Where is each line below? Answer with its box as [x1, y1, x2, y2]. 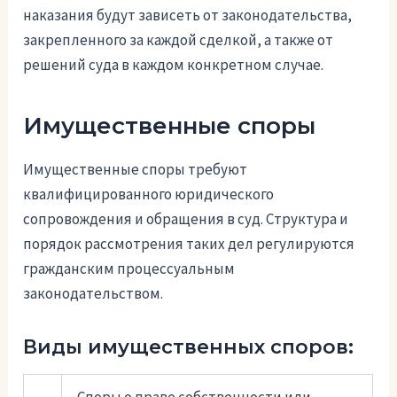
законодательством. [23, 283, 164, 303]
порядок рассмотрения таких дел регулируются [23, 233, 355, 253]
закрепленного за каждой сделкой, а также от [23, 30, 334, 51]
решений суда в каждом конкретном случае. [23, 55, 324, 75]
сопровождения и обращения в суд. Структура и [23, 208, 349, 229]
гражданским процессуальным [23, 258, 236, 278]
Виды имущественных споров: [23, 334, 354, 359]
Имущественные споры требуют [23, 159, 248, 179]
